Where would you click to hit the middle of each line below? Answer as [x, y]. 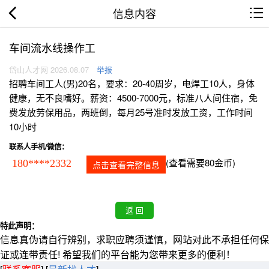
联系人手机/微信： [39, 147]
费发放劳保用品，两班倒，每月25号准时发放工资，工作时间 [131, 112]
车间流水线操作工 [52, 47]
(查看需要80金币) [201, 163]
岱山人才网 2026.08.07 [49, 70]
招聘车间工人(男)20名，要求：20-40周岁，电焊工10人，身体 [132, 83]
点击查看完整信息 [126, 165]
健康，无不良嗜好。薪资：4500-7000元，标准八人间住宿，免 [133, 98]
